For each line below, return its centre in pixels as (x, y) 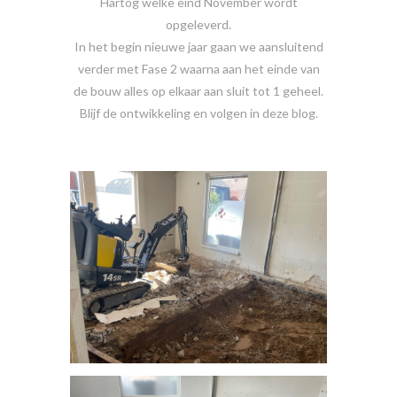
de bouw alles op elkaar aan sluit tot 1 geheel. (198, 90)
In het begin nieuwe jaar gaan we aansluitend (198, 46)
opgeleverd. (198, 24)
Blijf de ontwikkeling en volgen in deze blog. (198, 113)
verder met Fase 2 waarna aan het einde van (198, 68)
